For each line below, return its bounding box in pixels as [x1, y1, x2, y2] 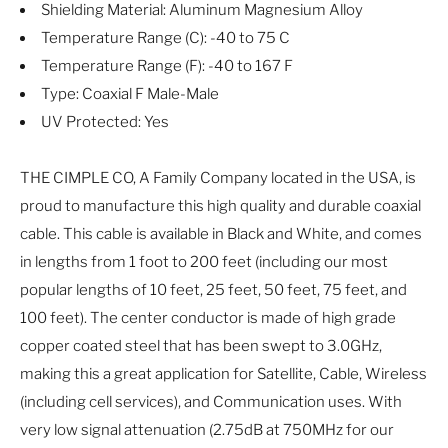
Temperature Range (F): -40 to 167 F [41, 56, 293, 75]
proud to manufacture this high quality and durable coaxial [20, 196, 421, 215]
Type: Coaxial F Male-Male [41, 84, 219, 103]
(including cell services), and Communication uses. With [20, 392, 402, 411]
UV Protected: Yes [41, 112, 169, 131]
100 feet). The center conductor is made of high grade [20, 308, 396, 327]
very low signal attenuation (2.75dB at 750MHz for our [20, 420, 394, 439]
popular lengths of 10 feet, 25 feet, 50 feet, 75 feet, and [20, 280, 407, 299]
